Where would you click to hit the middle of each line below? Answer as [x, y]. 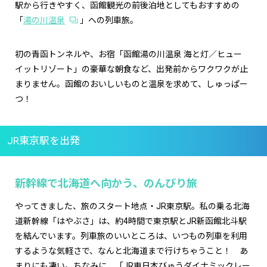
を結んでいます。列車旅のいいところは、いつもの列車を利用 [131, 236]
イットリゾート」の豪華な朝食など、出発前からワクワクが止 [131, 69]
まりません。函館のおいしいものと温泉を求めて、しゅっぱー [131, 84]
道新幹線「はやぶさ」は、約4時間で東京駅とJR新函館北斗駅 [131, 221]
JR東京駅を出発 [44, 141]
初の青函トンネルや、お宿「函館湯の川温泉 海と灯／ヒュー [128, 55]
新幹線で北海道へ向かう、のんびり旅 [106, 184]
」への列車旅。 [109, 21]
